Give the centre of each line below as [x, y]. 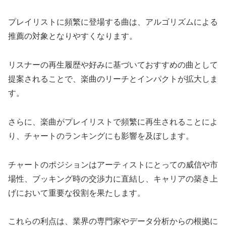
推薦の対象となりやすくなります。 [73, 36]
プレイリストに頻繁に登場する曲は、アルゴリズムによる [113, 22]
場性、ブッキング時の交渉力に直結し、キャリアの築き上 [113, 179]
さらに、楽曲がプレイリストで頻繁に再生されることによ [113, 122]
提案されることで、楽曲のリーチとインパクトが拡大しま [113, 79]
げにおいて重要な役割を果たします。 [77, 193]
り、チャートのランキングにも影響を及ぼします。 [101, 136]
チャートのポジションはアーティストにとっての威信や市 [113, 164]
